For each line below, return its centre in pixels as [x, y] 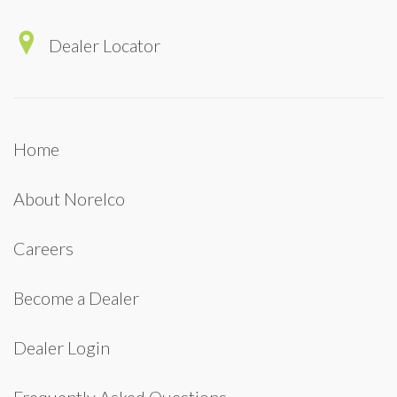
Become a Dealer [76, 298]
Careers [43, 248]
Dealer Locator [103, 45]
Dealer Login [62, 347]
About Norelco [69, 198]
